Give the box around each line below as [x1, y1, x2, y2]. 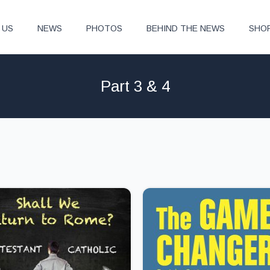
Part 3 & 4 [100, 77, 170, 95]
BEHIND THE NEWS [146, 24, 225, 33]
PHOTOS [86, 24, 123, 33]
